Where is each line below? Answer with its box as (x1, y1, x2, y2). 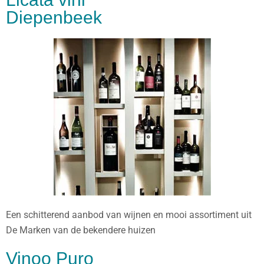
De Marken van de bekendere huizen (6, 225, 156, 236)
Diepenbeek (6, 8, 102, 27)
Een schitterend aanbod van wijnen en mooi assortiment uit (6, 209, 252, 220)
